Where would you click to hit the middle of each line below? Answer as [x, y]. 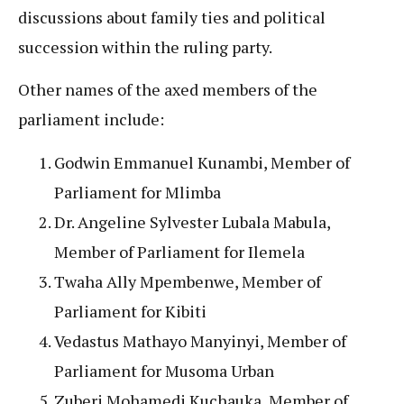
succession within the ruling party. [145, 46]
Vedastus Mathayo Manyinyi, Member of [200, 340]
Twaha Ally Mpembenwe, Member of [188, 281]
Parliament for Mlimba [138, 192]
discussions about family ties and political [172, 17]
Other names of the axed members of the [168, 90]
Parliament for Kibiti [130, 311]
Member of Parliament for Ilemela [179, 251]
